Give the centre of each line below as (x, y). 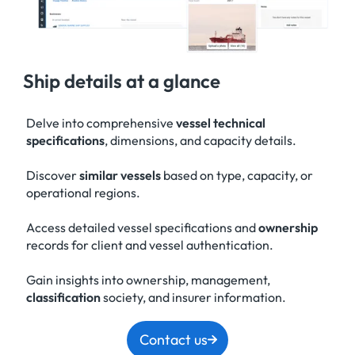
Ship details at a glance (122, 81)
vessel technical (220, 123)
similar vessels (120, 176)
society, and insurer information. (193, 298)
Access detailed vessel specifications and (142, 228)
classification (63, 298)
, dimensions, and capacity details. (200, 141)
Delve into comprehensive (101, 123)
